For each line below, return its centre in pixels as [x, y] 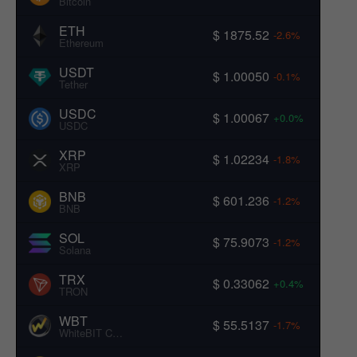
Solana [75, 249]
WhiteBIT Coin [118, 332]
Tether [73, 84]
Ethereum [81, 42]
